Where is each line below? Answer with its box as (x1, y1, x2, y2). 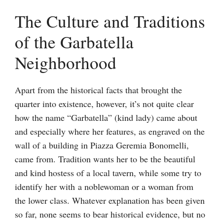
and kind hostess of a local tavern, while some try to (15, 166, 201, 179)
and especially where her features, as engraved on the (15, 125, 205, 137)
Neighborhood (15, 50, 116, 74)
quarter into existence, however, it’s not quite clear (15, 97, 194, 110)
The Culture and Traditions (15, 9, 205, 33)
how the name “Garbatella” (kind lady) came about (15, 111, 197, 123)
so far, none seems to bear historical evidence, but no (15, 208, 205, 220)
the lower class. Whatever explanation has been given (15, 194, 205, 206)
